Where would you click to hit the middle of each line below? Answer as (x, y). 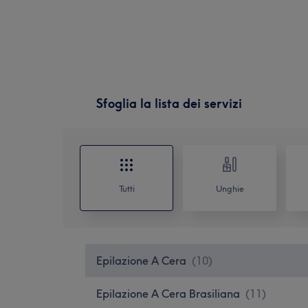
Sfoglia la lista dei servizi (169, 103)
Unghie (230, 188)
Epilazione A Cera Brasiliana (168, 293)
